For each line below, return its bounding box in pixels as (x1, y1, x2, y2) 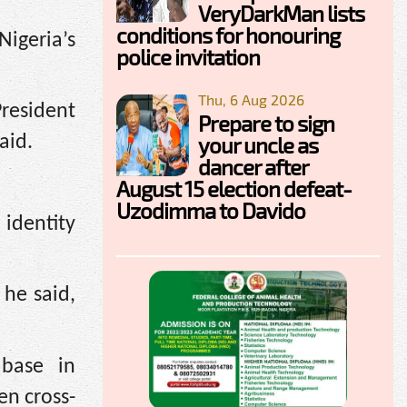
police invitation (116, 43, 260, 70)
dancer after (198, 153, 308, 180)
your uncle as (198, 131, 318, 158)
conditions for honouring (116, 21, 340, 48)
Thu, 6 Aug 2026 (198, 90, 304, 108)
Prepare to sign (198, 109, 334, 136)
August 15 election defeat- (116, 174, 352, 202)
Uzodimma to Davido (116, 196, 305, 223)
